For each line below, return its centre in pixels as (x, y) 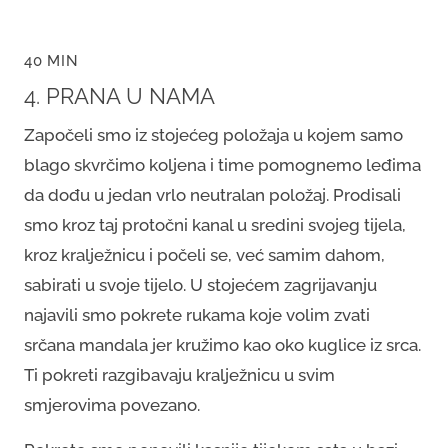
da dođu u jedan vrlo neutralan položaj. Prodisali (212, 194)
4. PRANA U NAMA (119, 96)
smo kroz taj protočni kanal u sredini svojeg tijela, (215, 224)
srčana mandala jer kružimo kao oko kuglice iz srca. (222, 344)
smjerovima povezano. (114, 404)
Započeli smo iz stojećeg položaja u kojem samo (213, 134)
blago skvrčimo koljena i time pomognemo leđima (222, 164)
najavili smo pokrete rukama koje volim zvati (197, 314)
